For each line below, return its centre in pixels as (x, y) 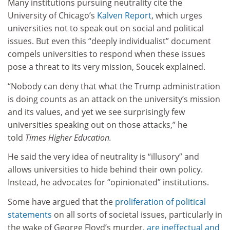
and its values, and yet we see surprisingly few (96, 112)
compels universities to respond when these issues (107, 54)
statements (30, 214)
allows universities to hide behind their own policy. (105, 170)
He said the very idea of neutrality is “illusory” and (103, 157)
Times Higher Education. (68, 137)
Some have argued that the (61, 202)
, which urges (177, 16)
